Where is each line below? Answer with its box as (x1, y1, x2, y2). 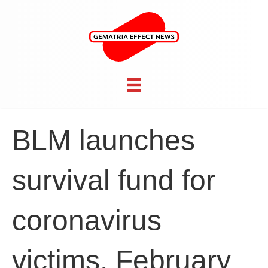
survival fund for (12, 165, 215, 197)
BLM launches (12, 124, 195, 157)
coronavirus (12, 205, 162, 237)
